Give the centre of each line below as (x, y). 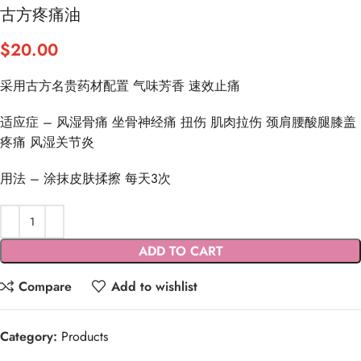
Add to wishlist (154, 286)
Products (85, 337)
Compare (46, 286)
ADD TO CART (180, 251)
